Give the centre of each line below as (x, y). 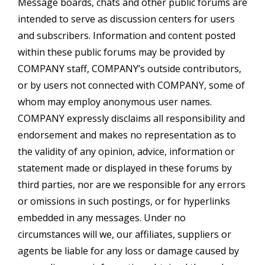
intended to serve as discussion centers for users (126, 19)
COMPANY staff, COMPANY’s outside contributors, (130, 68)
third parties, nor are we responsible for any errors (132, 184)
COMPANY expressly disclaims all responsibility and (131, 118)
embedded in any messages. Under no (102, 217)
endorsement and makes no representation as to (127, 135)
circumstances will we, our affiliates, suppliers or (125, 234)
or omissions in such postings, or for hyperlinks (124, 201)
